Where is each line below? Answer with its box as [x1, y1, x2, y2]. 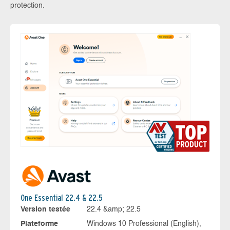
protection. [10, 2, 45, 9]
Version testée [21, 206, 70, 214]
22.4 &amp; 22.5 [86, 206, 141, 214]
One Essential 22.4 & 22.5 [21, 193, 103, 203]
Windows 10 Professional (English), [86, 220, 201, 228]
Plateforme [21, 220, 58, 228]
